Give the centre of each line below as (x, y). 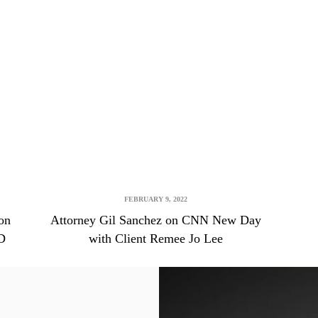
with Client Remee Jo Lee (155, 238)
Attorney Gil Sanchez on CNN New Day (155, 220)
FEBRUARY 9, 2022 (155, 199)
